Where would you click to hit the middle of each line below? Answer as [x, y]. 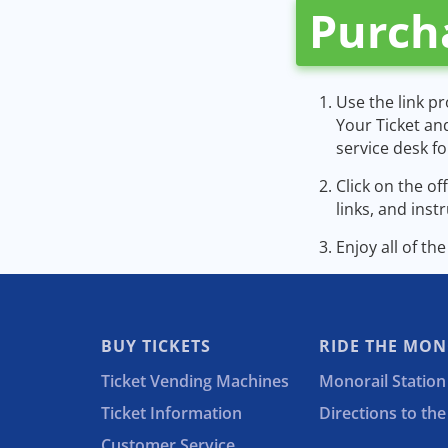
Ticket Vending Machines [194, 380]
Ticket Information [171, 412]
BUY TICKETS [155, 345]
